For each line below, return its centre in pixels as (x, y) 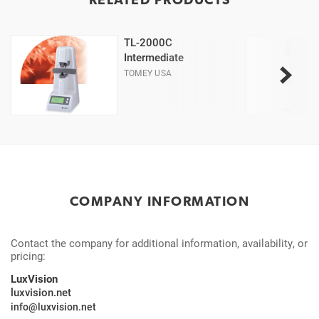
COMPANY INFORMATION (159, 201)
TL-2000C (148, 42)
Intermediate (154, 57)
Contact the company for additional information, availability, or (159, 243)
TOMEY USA (148, 73)
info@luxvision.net (53, 307)
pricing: (28, 256)
